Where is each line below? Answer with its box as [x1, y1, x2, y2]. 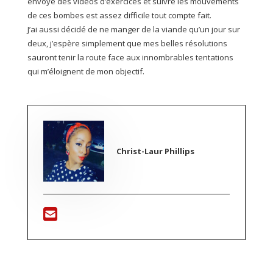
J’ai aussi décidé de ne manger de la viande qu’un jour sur [27, 24, 240, 35]
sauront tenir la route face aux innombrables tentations [27, 52, 233, 63]
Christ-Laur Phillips [116, 145, 194, 157]
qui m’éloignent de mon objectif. [27, 66, 144, 77]
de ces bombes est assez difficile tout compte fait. [27, 10, 211, 21]
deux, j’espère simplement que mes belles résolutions [27, 38, 227, 49]
